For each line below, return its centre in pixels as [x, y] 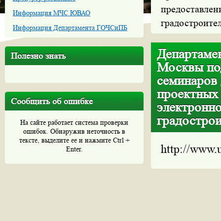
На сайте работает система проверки [74, 122]
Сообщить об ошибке [52, 101]
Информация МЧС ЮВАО [52, 13]
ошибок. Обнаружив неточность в [74, 131]
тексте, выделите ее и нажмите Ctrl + [74, 140]
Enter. [74, 149]
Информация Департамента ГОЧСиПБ [70, 28]
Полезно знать [38, 56]
